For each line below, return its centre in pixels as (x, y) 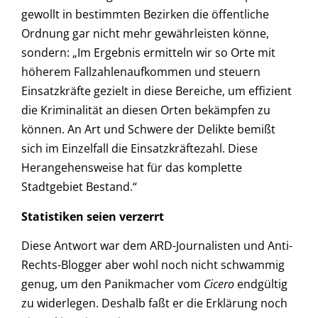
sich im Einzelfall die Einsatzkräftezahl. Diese (139, 149)
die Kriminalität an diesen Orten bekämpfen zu (146, 110)
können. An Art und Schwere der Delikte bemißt (148, 130)
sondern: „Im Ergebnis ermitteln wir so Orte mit (148, 53)
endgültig (262, 284)
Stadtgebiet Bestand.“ (79, 187)
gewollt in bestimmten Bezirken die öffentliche (145, 15)
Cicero (220, 284)
